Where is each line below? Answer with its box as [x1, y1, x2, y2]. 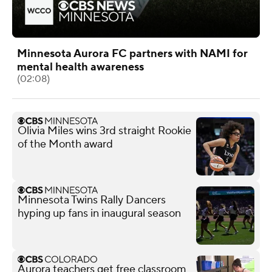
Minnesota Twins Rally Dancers [18, 192, 166, 207]
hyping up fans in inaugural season [18, 206, 181, 220]
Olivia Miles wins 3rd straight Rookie [18, 123, 191, 138]
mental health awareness [17, 59, 144, 74]
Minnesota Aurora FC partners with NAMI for [17, 46, 248, 61]
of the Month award [18, 137, 113, 151]
